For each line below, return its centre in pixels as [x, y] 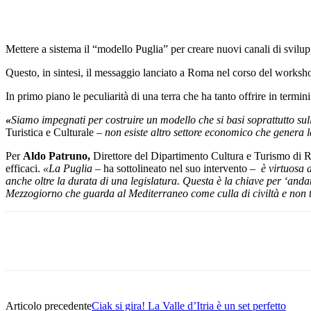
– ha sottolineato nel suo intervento [171, 168]
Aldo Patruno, [58, 155]
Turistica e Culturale [51, 132]
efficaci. [24, 168]
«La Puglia [68, 168]
